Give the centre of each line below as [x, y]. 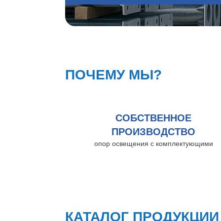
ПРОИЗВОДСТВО [154, 132]
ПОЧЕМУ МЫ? [113, 74]
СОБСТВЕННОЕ [154, 118]
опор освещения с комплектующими [153, 144]
